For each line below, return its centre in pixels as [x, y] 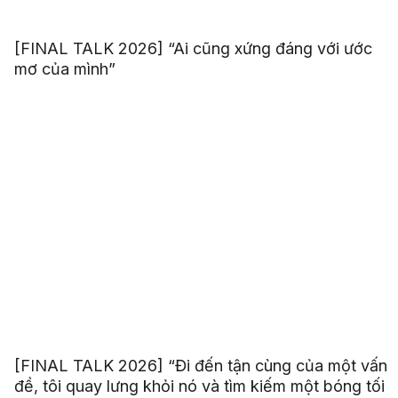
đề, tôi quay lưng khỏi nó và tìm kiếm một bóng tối [199, 386]
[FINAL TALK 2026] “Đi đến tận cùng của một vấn [200, 366]
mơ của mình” [64, 68]
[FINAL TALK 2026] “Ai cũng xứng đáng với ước [193, 48]
